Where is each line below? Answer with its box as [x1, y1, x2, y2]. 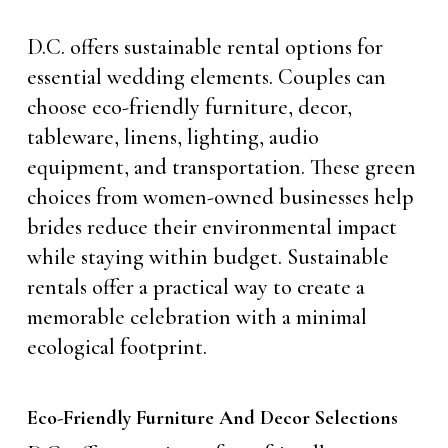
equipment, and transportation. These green [26, 154, 416, 180]
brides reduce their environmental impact [26, 214, 397, 240]
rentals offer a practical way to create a [26, 274, 365, 300]
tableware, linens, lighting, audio [26, 124, 319, 150]
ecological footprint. [26, 334, 207, 360]
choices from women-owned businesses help [26, 184, 414, 210]
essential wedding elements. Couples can [26, 64, 386, 90]
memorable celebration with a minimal [26, 304, 367, 330]
